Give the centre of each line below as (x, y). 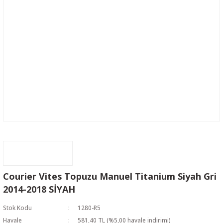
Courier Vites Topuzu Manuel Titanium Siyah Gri (110, 176)
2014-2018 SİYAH (39, 189)
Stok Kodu (17, 208)
